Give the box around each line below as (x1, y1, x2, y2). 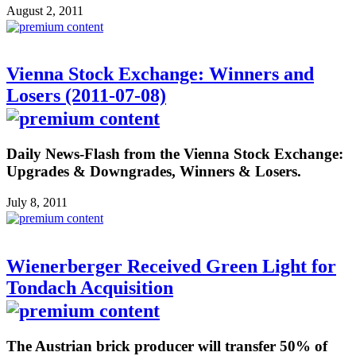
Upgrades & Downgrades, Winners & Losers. (6, 163, 301, 180)
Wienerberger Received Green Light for (6, 256, 336, 277)
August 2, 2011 (6, 3, 83, 17)
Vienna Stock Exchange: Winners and (6, 64, 314, 85)
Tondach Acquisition (6, 277, 173, 298)
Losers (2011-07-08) (6, 85, 166, 106)
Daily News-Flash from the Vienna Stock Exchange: (6, 145, 343, 163)
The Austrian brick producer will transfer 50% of (6, 337, 327, 354)
